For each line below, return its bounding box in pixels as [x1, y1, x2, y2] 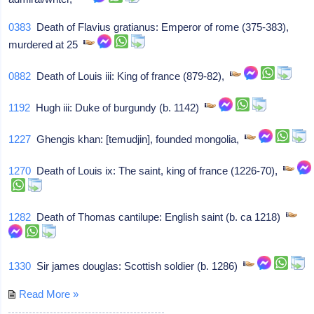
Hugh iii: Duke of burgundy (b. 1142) [30, 101, 205, 114]
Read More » [19, 287, 79, 300]
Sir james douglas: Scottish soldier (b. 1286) [31, 259, 244, 272]
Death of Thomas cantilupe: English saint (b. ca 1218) [31, 210, 287, 223]
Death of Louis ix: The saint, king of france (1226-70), [31, 164, 284, 177]
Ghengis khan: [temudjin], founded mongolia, [31, 132, 245, 145]
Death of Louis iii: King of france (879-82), [31, 69, 231, 82]
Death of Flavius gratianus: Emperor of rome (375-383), [31, 20, 289, 33]
